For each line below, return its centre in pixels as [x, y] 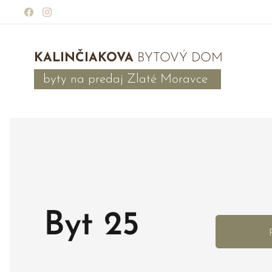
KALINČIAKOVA [84, 58]
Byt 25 [92, 226]
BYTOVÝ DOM [200, 58]
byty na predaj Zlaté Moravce [127, 79]
